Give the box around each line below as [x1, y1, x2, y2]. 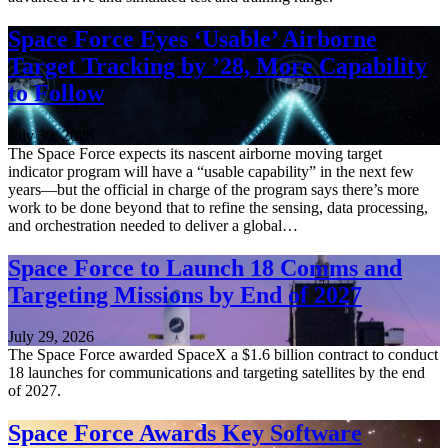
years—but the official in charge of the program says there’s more [8, 180, 419, 198]
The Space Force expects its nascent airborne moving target [8, 144, 382, 162]
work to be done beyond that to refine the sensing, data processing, [8, 198, 428, 216]
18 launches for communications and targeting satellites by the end [8, 364, 425, 382]
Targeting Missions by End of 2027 [8, 281, 362, 308]
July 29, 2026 [8, 328, 94, 346]
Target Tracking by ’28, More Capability [8, 52, 427, 79]
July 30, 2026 [8, 126, 94, 144]
